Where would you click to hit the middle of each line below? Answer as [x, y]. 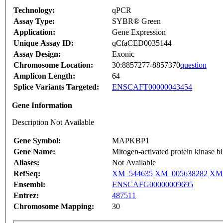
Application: [34, 32]
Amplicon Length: [44, 76]
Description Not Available [53, 122]
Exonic [123, 54]
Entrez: [26, 196]
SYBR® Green [136, 21]
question [193, 65]
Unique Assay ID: [44, 43]
